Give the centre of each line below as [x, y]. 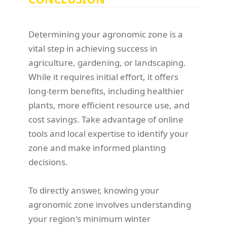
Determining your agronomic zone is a [106, 34]
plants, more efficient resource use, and [109, 105]
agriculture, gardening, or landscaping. [107, 63]
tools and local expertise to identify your [108, 134]
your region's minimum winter [89, 219]
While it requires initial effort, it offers [103, 77]
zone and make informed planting [97, 148]
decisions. [48, 162]
